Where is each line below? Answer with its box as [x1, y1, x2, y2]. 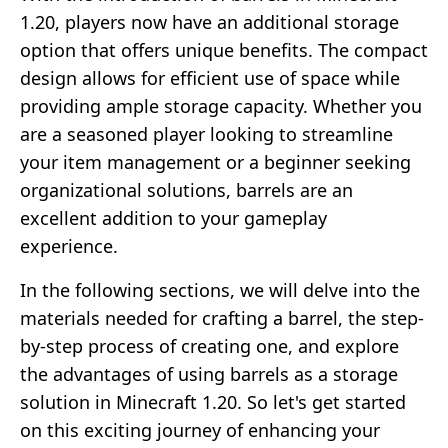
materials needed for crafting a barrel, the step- [20, 305, 424, 330]
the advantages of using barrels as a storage [20, 361, 398, 386]
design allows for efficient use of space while [20, 65, 400, 90]
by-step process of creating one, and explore [20, 333, 399, 358]
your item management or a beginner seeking [20, 149, 411, 174]
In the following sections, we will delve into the [20, 277, 420, 302]
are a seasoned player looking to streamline [20, 121, 393, 146]
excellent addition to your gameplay [20, 205, 327, 230]
